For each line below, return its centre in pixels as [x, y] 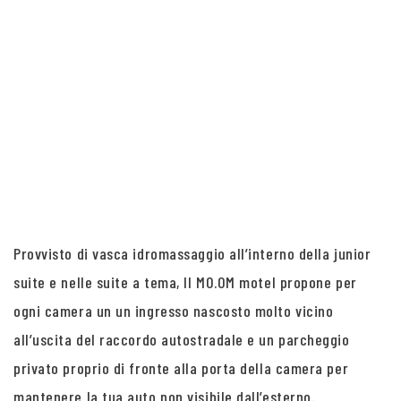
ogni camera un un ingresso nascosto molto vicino [174, 311]
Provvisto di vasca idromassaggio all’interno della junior [192, 253]
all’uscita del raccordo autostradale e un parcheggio [182, 339]
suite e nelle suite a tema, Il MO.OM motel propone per [185, 282]
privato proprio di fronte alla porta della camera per [181, 368]
